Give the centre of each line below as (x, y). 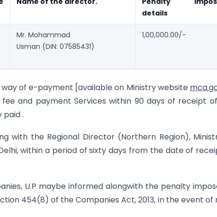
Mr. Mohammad (43, 35)
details (155, 13)
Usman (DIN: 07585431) (55, 47)
